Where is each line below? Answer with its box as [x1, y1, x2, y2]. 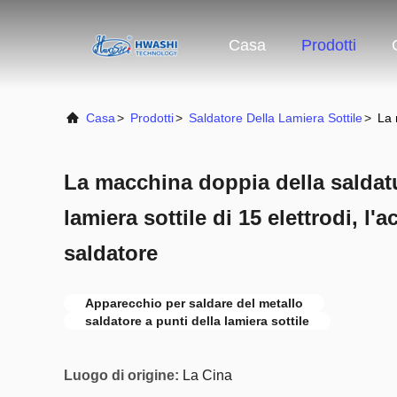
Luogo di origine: [64, 368, 179, 383]
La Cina [183, 368, 232, 383]
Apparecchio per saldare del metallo [85, 296, 303, 310]
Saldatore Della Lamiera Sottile [189, 111, 362, 125]
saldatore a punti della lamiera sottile [85, 314, 309, 328]
